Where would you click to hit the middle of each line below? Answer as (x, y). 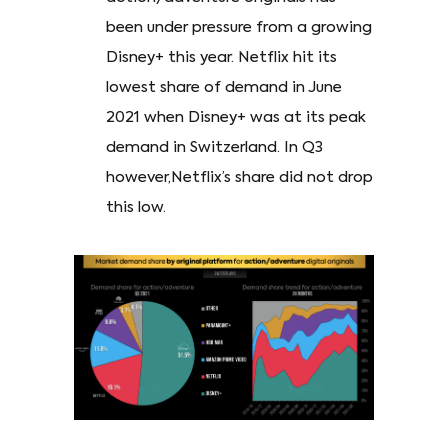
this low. (136, 208)
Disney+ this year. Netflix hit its (221, 58)
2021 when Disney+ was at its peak (236, 118)
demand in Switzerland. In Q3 (214, 148)
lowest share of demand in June (224, 88)
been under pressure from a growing (239, 28)
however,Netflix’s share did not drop (239, 178)
